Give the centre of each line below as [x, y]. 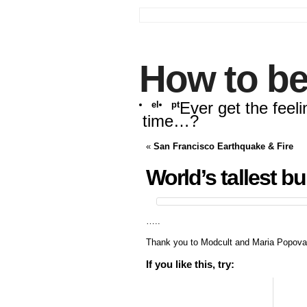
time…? [171, 121]
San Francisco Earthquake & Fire [223, 146]
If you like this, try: [190, 265]
